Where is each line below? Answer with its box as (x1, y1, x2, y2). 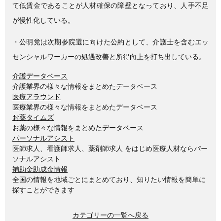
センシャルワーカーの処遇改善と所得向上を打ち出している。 (12, 52, 206, 61)
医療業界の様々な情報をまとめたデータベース (12, 103, 157, 111)
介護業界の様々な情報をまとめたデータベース (12, 82, 157, 90)
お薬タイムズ (12, 113, 54, 121)
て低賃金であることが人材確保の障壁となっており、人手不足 (12, 1, 209, 9)
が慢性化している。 (12, 16, 74, 24)
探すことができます (12, 185, 74, 194)
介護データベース (12, 72, 68, 80)
